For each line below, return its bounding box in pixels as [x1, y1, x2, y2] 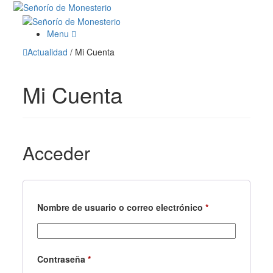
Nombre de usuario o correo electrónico [37, 200, 206, 213]
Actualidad [27, 45, 68, 58]
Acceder [23, 139, 91, 166]
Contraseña [37, 252, 88, 265]
